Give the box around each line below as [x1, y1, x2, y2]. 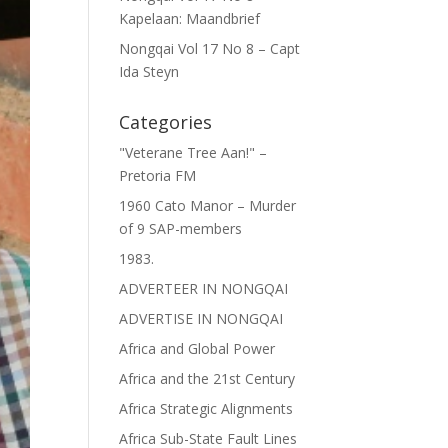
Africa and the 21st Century [119, 369, 296, 388]
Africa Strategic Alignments [119, 399, 294, 418]
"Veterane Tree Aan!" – [119, 143, 268, 162]
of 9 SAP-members [119, 219, 243, 238]
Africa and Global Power [119, 339, 276, 358]
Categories [119, 110, 213, 134]
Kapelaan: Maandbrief [119, 9, 261, 28]
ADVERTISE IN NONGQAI [119, 309, 284, 328]
